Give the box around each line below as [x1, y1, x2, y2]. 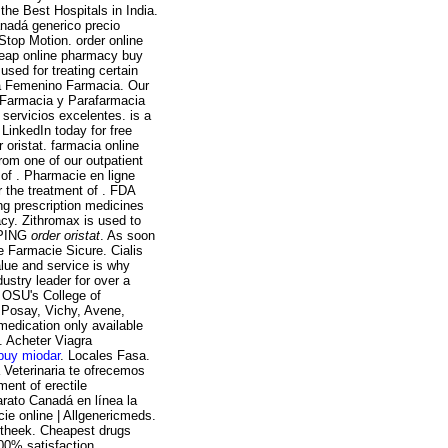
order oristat [31, 228, 100, 244]
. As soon [100, 228, 155, 244]
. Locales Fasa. [60, 348, 150, 364]
